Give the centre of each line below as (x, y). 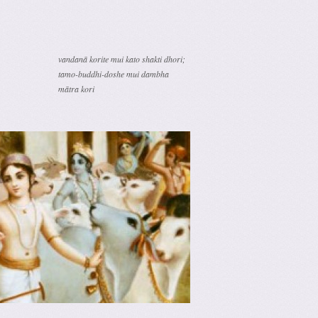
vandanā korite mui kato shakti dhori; (122, 59)
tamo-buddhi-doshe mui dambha (114, 74)
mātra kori (76, 89)
